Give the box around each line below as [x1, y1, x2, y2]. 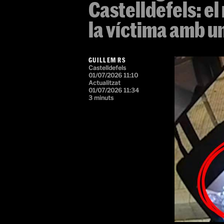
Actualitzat [88, 79, 120, 86]
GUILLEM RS [88, 56, 125, 63]
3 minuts [88, 94, 113, 101]
